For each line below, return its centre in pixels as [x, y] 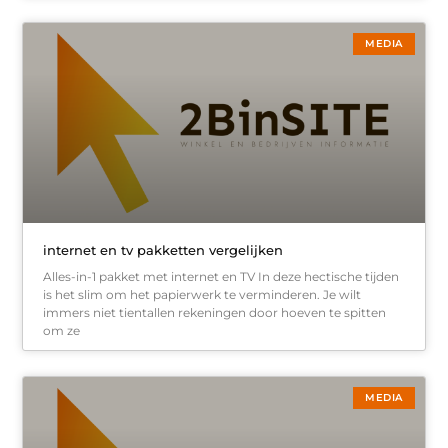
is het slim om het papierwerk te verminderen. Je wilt [202, 295]
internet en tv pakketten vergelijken [163, 250]
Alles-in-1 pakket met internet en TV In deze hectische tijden [221, 277]
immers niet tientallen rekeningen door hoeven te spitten [215, 313]
